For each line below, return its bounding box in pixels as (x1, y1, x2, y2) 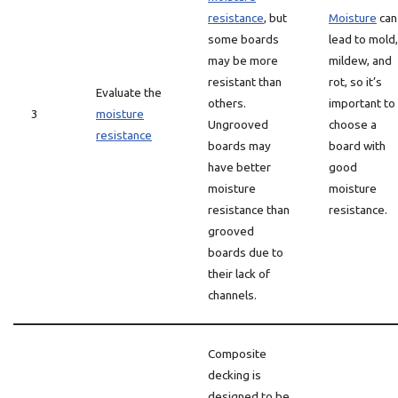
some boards (208, 32, 279, 46)
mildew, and (329, 53, 392, 68)
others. (208, 96, 246, 110)
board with (329, 139, 386, 153)
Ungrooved (208, 117, 268, 131)
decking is (208, 368, 261, 382)
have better (208, 160, 271, 174)
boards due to (208, 245, 283, 259)
